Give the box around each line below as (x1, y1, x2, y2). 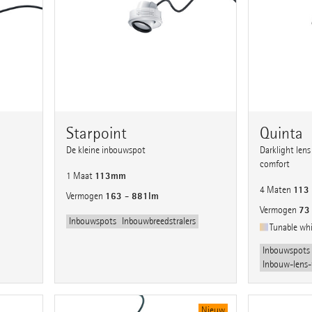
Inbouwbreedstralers (122, 215, 196, 228)
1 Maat (66, 170, 95, 182)
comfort (259, 158, 290, 171)
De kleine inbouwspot (66, 144, 146, 157)
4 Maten (259, 184, 293, 196)
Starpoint (66, 123, 127, 143)
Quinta (259, 123, 303, 143)
